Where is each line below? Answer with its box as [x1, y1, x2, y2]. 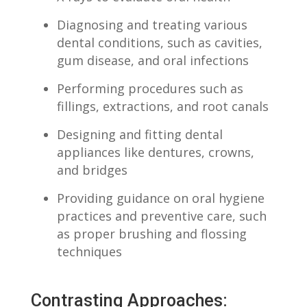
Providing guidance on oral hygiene [56, 189, 265, 206]
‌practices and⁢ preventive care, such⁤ [56, 207, 267, 224]
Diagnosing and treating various [56, 16, 247, 33]
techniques [56, 243, 122, 260]
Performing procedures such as [56, 79, 243, 97]
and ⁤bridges [56, 161, 127, 178]
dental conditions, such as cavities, [56, 34, 262, 51]
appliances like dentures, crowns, [56, 143, 254, 160]
